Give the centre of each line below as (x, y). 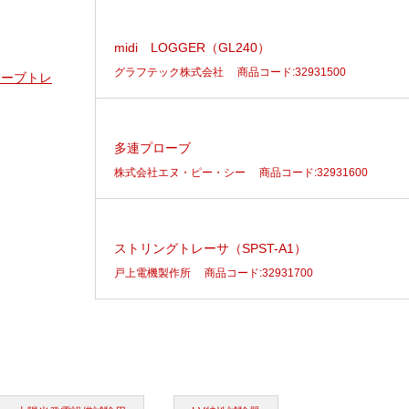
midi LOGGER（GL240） (192, 47)
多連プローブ (152, 148)
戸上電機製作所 (152, 273)
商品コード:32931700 (259, 273)
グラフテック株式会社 (169, 72)
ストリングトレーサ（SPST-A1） (210, 248)
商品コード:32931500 (292, 72)
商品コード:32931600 (314, 173)
